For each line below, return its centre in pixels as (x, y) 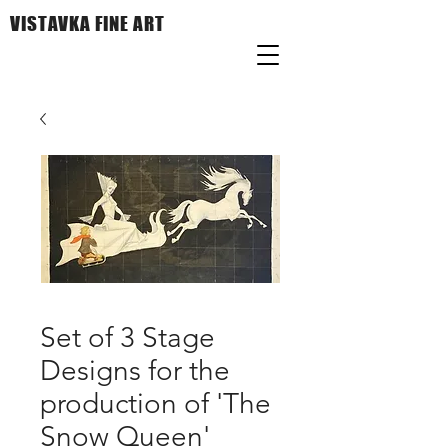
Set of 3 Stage (127, 337)
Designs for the (135, 370)
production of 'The (155, 403)
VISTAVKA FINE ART (90, 23)
